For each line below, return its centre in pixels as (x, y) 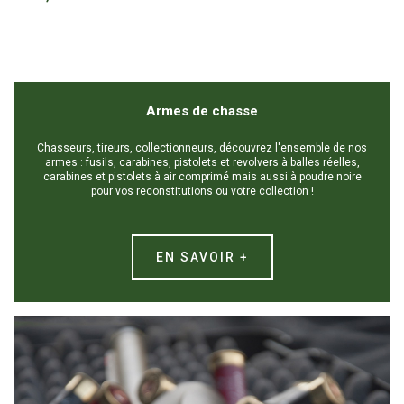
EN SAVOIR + (202, 257)
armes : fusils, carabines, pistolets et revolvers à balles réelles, (202, 163)
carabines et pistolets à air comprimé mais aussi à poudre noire (202, 177)
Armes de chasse (202, 111)
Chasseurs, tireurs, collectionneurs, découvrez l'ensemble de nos (202, 148)
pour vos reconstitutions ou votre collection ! (202, 192)
